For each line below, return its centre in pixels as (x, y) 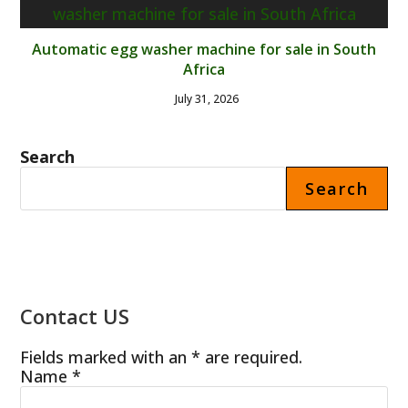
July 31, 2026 (206, 98)
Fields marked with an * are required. (162, 357)
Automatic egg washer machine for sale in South (204, 49)
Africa (204, 69)
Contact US (75, 316)
